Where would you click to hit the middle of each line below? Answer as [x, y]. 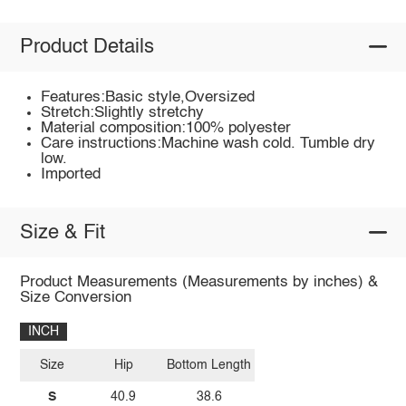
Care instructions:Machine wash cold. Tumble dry [208, 143]
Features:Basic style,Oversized [148, 97]
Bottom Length [209, 365]
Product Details [87, 47]
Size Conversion [75, 298]
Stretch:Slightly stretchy [123, 112]
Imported [71, 174]
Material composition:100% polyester [166, 128]
